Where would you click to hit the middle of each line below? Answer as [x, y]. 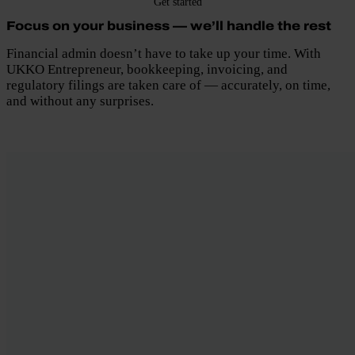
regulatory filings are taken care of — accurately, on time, [168, 85]
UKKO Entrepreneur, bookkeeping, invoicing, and [147, 69]
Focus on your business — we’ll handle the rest [169, 26]
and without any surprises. [80, 101]
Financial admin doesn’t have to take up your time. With [164, 53]
